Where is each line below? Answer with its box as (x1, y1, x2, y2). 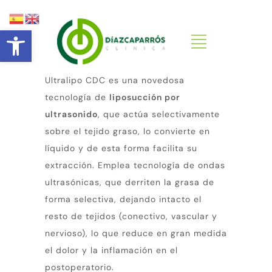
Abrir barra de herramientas (5, 23, 124, 49)
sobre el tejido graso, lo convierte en (45, 125, 210, 137)
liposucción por (109, 91, 180, 103)
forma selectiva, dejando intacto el (45, 193, 202, 205)
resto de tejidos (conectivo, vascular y (45, 210, 217, 222)
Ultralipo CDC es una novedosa (45, 74, 185, 86)
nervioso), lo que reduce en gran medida (45, 227, 227, 239)
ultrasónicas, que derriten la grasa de (45, 176, 214, 188)
